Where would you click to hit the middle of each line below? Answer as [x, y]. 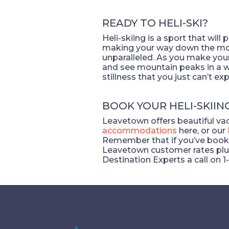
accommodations [140, 130]
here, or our [202, 130]
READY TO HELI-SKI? [155, 23]
